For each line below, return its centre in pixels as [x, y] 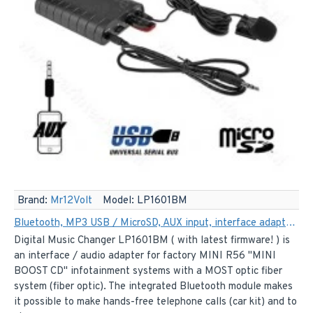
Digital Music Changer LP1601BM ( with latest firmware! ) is [152, 240]
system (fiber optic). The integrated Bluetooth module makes [153, 286]
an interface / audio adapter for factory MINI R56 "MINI [145, 256]
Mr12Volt [71, 201]
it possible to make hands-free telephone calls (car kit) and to [155, 302]
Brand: [32, 201]
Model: [118, 201]
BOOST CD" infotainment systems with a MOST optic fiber [148, 271]
